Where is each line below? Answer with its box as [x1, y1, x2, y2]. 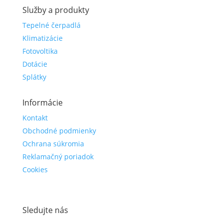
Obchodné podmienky [22, 126, 96, 135]
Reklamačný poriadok [22, 152, 94, 161]
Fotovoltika [22, 46, 58, 56]
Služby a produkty [22, 4, 89, 15]
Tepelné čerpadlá [22, 20, 81, 30]
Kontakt [22, 113, 48, 122]
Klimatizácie [22, 33, 63, 43]
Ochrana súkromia [22, 139, 84, 148]
